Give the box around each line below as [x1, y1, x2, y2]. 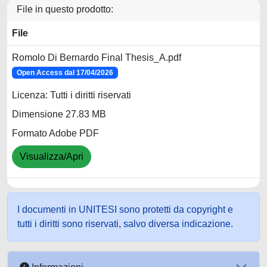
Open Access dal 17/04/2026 [16, 69, 113, 77]
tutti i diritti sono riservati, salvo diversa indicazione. [17, 219, 233, 229]
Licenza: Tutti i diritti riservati [12, 90, 131, 101]
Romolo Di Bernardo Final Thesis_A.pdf [12, 52, 181, 63]
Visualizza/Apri [20, 151, 83, 162]
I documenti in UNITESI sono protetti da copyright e [17, 204, 233, 215]
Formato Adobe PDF [12, 128, 99, 139]
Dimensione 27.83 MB [12, 109, 106, 120]
